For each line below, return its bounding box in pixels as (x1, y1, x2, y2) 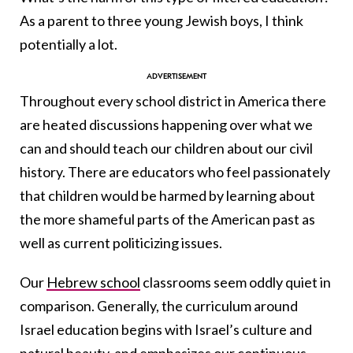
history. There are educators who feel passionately (20, 162, 330, 180)
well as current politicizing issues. (20, 233, 225, 251)
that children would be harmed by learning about (20, 186, 315, 204)
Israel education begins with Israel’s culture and (20, 320, 312, 338)
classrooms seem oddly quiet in (140, 273, 331, 291)
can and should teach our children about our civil (20, 139, 313, 157)
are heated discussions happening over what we (20, 115, 313, 133)
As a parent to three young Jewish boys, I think (20, 11, 303, 29)
